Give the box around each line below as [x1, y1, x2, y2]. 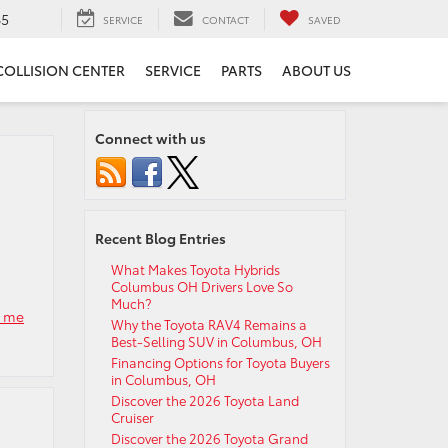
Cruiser [110, 408, 154, 426]
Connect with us [94, 128, 206, 148]
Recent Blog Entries [94, 228, 226, 248]
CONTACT [202, 11, 249, 27]
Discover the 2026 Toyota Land [110, 391, 299, 409]
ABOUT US [282, 60, 351, 81]
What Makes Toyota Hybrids [110, 260, 280, 278]
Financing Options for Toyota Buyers [110, 353, 330, 371]
